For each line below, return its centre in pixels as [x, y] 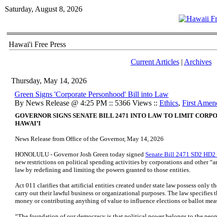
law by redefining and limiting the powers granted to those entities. [103, 170]
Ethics [169, 103]
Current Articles [155, 62]
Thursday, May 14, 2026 [49, 81]
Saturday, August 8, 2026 [44, 9]
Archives [198, 62]
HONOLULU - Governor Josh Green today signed [80, 154]
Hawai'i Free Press [37, 44]
